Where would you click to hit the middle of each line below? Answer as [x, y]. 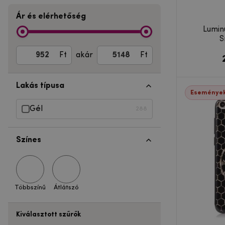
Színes [29, 140]
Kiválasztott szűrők [48, 214]
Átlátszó [66, 187]
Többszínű [30, 187]
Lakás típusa [40, 86]
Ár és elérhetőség [51, 16]
